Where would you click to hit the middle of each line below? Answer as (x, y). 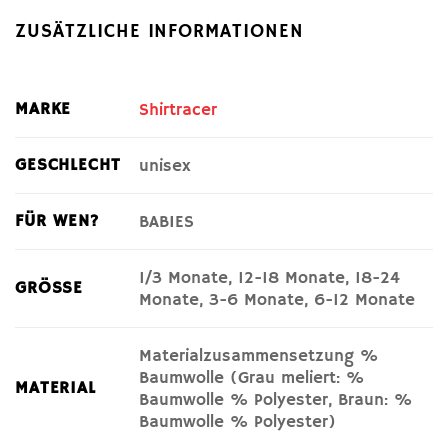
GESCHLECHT (68, 165)
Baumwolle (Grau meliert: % (251, 377)
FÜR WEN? (57, 221)
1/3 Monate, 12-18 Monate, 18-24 (269, 277)
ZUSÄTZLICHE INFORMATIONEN (159, 31)
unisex (164, 165)
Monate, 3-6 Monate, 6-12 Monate (276, 299)
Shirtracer (177, 109)
